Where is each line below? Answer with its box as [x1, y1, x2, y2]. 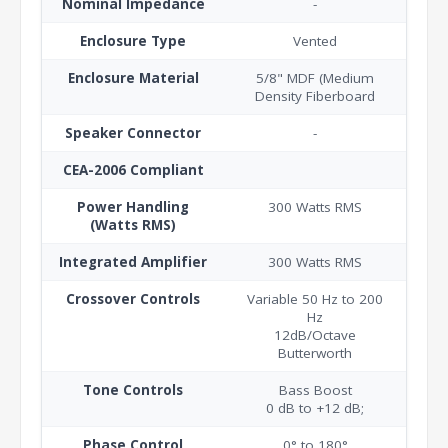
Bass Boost [278, 380, 352, 399]
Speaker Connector [65, 123, 201, 142]
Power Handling [77, 197, 189, 216]
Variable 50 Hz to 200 [247, 289, 383, 308]
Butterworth [278, 343, 352, 362]
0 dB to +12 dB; [266, 398, 364, 417]
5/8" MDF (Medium [256, 68, 374, 87]
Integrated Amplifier [59, 252, 207, 271]
